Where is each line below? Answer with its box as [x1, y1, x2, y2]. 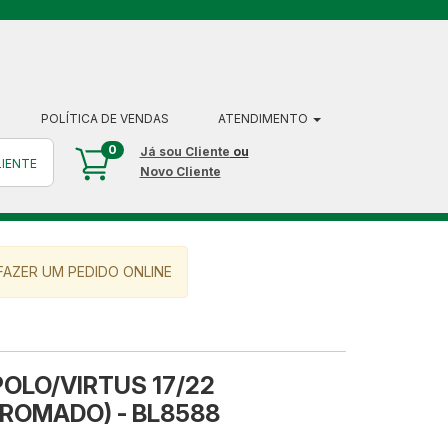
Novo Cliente [139, 164, 221, 179]
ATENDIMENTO [218, 111, 311, 126]
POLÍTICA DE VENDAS [41, 111, 169, 126]
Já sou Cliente [139, 144, 230, 159]
